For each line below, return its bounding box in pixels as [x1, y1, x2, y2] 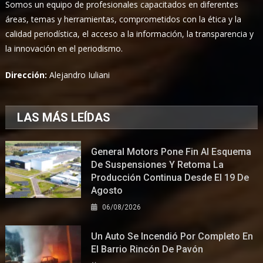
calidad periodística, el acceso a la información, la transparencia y [5, 28, 254, 39]
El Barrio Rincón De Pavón [91, 243, 204, 255]
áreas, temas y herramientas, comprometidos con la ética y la [5, 13, 242, 25]
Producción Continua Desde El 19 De [91, 171, 249, 183]
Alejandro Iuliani [49, 69, 110, 80]
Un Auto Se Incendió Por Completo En [91, 230, 254, 242]
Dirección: [5, 69, 50, 80]
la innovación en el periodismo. [5, 42, 123, 54]
